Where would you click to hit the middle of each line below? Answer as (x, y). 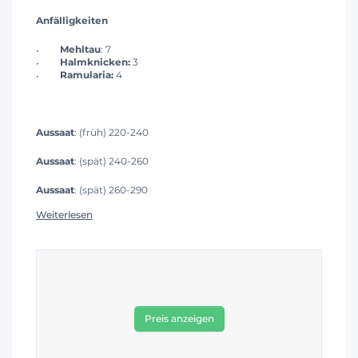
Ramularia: (87, 75)
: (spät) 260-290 (111, 190)
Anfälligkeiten (72, 21)
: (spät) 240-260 (111, 161)
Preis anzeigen (179, 318)
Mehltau (80, 50)
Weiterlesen (64, 214)
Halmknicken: (96, 62)
